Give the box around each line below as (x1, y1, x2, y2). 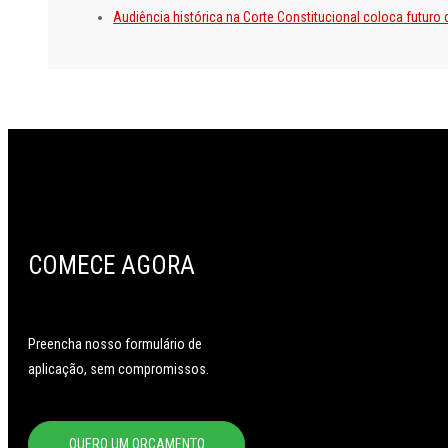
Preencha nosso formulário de (28, 335, 202, 352)
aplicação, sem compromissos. (28, 360, 209, 377)
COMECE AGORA (28, 250, 195, 280)
